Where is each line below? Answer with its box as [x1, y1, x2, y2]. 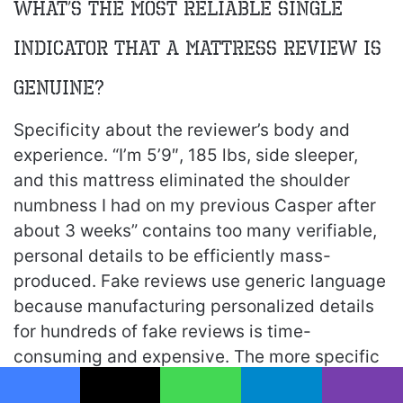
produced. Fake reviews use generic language [13, 271, 386, 291]
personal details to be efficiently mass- [13, 246, 331, 266]
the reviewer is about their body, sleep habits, [13, 372, 382, 392]
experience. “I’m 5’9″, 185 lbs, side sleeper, [13, 145, 358, 166]
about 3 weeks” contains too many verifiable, [13, 220, 377, 241]
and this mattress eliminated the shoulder [13, 170, 350, 191]
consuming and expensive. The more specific [13, 346, 380, 367]
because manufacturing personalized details [13, 296, 374, 317]
